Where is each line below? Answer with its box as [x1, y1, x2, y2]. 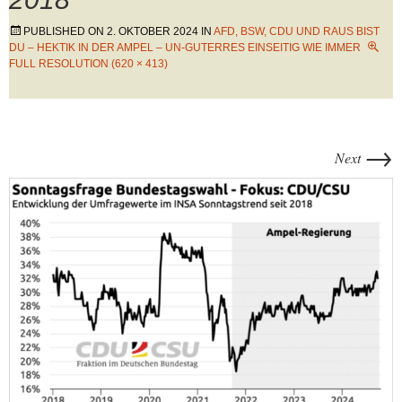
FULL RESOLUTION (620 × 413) [9, 57, 168, 70]
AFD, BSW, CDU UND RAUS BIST [214, 25, 380, 38]
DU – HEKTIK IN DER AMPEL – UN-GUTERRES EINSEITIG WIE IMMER [9, 41, 361, 54]
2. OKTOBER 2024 [107, 25, 198, 38]
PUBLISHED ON [23, 25, 107, 38]
